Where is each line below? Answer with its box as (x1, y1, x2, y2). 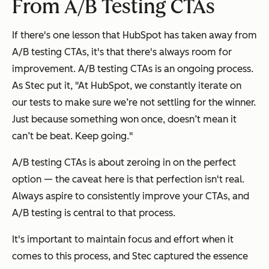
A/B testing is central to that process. (12, 207, 175, 219)
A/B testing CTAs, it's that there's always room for (12, 46, 232, 58)
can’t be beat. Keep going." (12, 130, 133, 142)
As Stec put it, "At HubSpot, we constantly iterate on (12, 80, 241, 92)
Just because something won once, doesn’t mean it (12, 113, 237, 125)
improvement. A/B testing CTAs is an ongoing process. (12, 63, 253, 75)
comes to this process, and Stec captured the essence (12, 250, 248, 262)
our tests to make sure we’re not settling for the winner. (12, 97, 256, 109)
